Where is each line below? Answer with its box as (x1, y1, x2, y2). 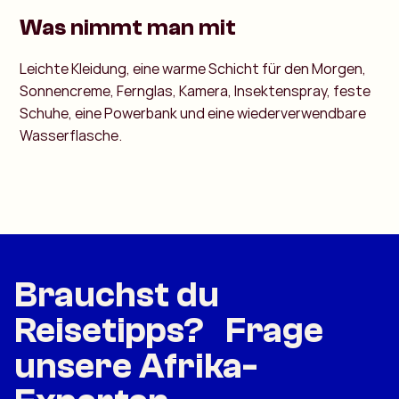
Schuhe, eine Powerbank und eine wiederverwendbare (20, 103, 367, 124)
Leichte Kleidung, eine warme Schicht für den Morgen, (20, 59, 367, 79)
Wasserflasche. (20, 126, 123, 146)
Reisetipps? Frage (14, 310, 323, 352)
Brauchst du (14, 274, 219, 316)
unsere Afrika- (14, 346, 257, 387)
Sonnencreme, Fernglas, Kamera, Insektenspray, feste (20, 81, 371, 102)
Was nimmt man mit (20, 14, 237, 42)
